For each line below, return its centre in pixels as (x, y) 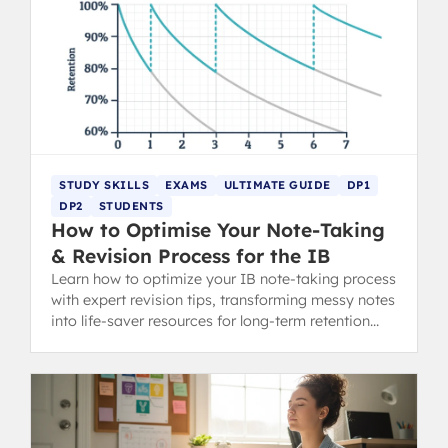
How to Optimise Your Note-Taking (218, 229)
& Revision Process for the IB (190, 255)
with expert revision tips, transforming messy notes (223, 299)
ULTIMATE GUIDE (277, 184)
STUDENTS (131, 205)
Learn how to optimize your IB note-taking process (223, 278)
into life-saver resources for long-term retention (210, 320)
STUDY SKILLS (104, 184)
